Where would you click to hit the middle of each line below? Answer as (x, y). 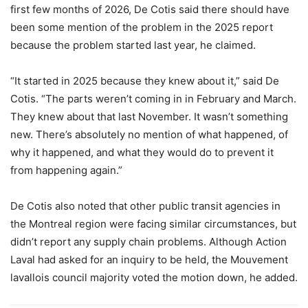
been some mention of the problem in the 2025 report (142, 27)
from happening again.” (66, 170)
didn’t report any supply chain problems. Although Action (148, 242)
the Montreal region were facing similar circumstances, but (153, 224)
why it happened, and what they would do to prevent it (142, 152)
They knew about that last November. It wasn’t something (149, 117)
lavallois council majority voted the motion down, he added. (154, 277)
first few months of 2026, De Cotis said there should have (150, 9)
